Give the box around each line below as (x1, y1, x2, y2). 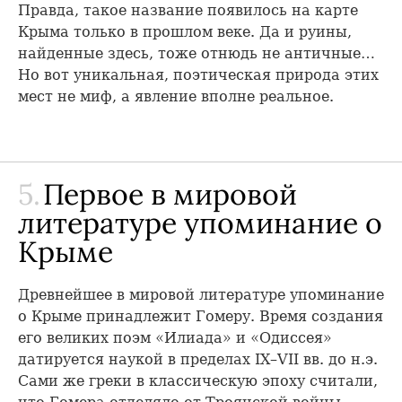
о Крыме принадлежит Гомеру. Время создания (18, 307, 383, 325)
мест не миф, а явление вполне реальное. (18, 87, 334, 105)
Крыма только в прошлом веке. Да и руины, (18, 22, 352, 40)
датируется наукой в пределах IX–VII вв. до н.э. (18, 350, 378, 368)
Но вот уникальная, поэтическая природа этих (18, 66, 379, 83)
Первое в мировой (36, 175, 297, 213)
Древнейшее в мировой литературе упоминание (18, 285, 384, 303)
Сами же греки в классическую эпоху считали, (18, 371, 378, 389)
